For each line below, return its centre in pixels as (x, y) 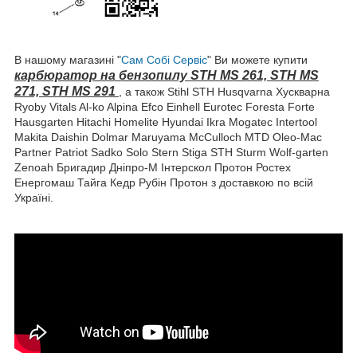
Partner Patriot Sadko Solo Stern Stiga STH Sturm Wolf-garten (171, 152)
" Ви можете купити (257, 59)
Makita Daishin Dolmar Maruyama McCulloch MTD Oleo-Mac (168, 137)
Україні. (34, 197)
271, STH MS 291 (67, 91)
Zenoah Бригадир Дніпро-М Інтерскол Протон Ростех (153, 167)
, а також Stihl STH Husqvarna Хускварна (224, 91)
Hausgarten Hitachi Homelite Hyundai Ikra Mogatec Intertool (166, 122)
